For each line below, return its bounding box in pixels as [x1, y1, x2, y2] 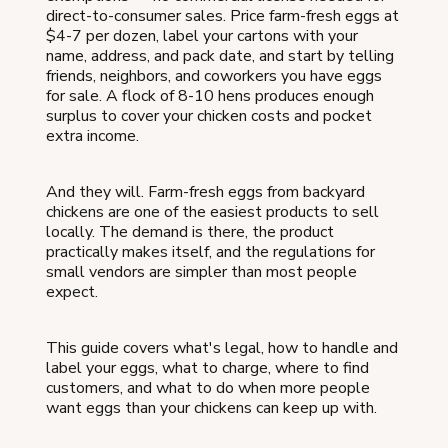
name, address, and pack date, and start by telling [46, 44, 394, 67]
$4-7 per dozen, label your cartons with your [46, 24, 358, 47]
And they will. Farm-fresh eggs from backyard [46, 180, 365, 203]
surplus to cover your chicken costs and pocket [46, 104, 372, 127]
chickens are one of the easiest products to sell [46, 200, 379, 223]
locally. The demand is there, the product [46, 220, 334, 243]
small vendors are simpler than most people [46, 260, 357, 283]
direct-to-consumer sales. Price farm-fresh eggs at [46, 4, 399, 27]
